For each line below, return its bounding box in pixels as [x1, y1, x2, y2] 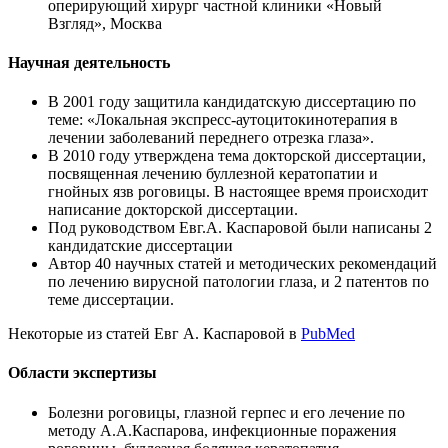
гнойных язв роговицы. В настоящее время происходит [48, 183, 428, 201]
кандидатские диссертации [48, 237, 233, 255]
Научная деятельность [8, 53, 170, 71]
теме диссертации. [48, 291, 174, 309]
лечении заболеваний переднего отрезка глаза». [48, 129, 374, 147]
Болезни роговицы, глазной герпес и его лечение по [48, 403, 405, 421]
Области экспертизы [8, 364, 157, 382]
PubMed [301, 325, 355, 343]
